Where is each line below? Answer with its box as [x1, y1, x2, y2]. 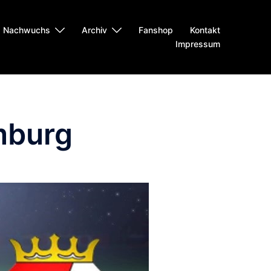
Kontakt [190, 25, 220, 36]
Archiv [82, 25, 107, 36]
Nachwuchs [3, 25, 50, 36]
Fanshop [139, 25, 173, 36]
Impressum [175, 39, 220, 50]
